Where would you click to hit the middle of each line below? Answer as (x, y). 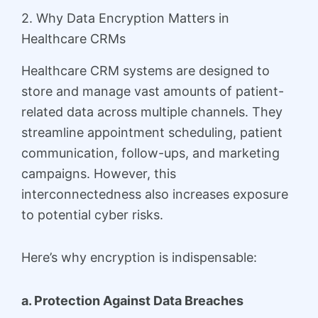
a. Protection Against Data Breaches (132, 300)
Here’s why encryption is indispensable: (139, 258)
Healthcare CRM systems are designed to (146, 70)
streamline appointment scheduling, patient (152, 132)
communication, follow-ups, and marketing (150, 153)
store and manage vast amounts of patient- (153, 91)
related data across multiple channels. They (152, 111)
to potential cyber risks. (92, 214)
